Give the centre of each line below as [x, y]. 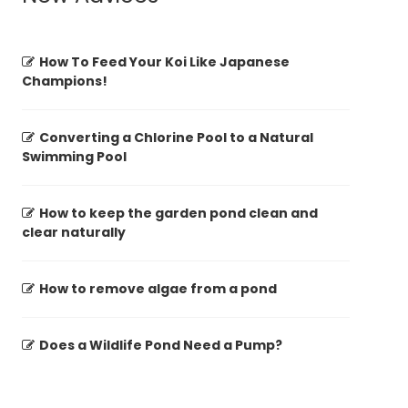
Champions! [65, 82]
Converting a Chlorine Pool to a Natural [176, 138]
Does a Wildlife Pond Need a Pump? [161, 346]
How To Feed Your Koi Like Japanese [164, 62]
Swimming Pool [74, 157]
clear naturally [74, 233]
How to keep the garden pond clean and [178, 214]
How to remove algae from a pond [158, 289]
